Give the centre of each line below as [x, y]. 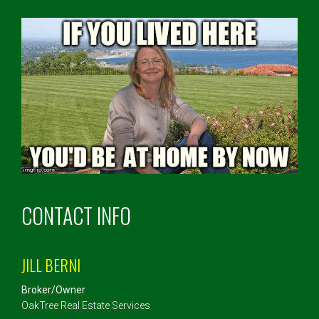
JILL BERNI [51, 265]
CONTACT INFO [76, 216]
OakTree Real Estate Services [86, 306]
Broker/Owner [53, 290]
